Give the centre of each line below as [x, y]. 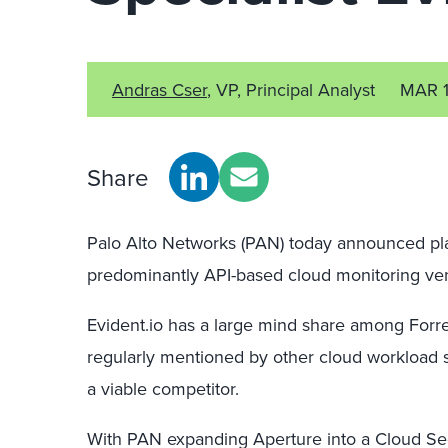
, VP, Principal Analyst [291, 89]
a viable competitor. [163, 388]
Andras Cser [159, 89]
